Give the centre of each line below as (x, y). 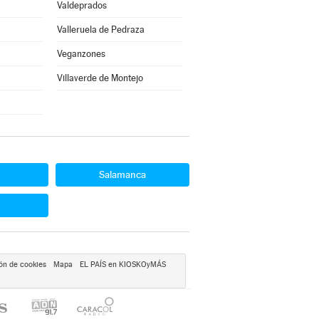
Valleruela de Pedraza (100, 30)
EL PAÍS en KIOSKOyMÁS (122, 265)
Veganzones (81, 54)
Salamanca (122, 174)
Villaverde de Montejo (100, 78)
